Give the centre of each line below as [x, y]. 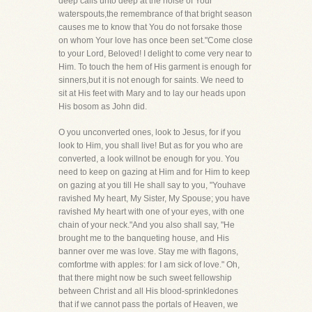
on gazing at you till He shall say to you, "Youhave [152, 185]
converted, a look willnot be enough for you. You [149, 159]
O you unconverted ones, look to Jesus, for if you [150, 132]
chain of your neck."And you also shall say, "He [147, 225]
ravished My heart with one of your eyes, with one [151, 212]
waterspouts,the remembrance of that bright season [155, 14]
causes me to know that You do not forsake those [150, 27]
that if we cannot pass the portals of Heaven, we [148, 304]
